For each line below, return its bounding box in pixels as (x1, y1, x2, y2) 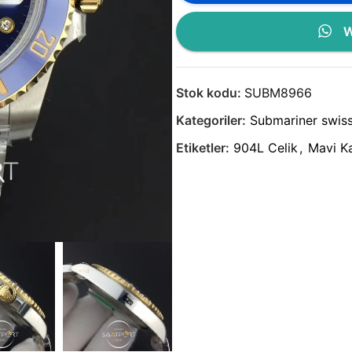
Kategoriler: (176, 112, 246, 128)
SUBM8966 (244, 84, 312, 101)
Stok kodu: (176, 84, 244, 101)
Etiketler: (176, 139, 229, 156)
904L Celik (233, 139, 298, 156)
